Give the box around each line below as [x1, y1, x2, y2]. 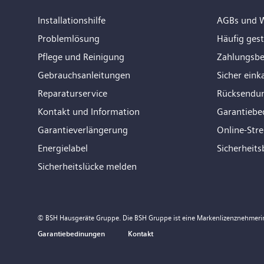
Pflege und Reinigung [38, 51, 124, 62]
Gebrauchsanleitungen [38, 69, 130, 81]
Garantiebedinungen [38, 229, 105, 238]
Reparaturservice [38, 87, 107, 99]
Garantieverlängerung [38, 124, 128, 136]
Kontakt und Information [38, 105, 140, 117]
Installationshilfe [38, 14, 105, 26]
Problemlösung [38, 32, 100, 44]
